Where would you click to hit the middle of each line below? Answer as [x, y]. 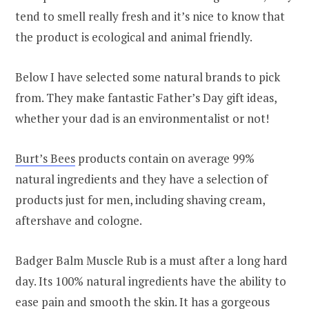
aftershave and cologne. [79, 220]
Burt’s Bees [45, 158]
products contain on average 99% [165, 158]
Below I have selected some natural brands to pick [148, 77]
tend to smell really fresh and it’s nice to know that [150, 16]
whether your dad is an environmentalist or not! [142, 118]
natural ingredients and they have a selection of [141, 179]
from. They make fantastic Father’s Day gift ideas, [146, 97]
